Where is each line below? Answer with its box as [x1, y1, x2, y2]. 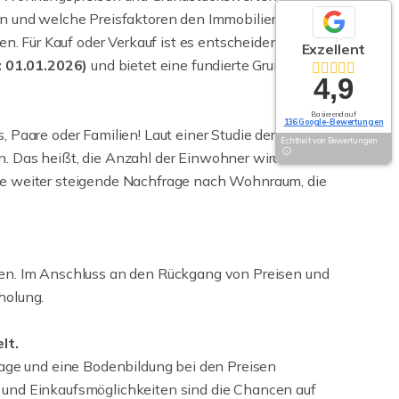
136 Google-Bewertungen [283, 117, 384, 126]
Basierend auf [310, 110, 357, 118]
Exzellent [301, 40, 366, 58]
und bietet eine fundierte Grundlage [87, 56, 318, 74]
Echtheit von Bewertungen [281, 135, 378, 145]
